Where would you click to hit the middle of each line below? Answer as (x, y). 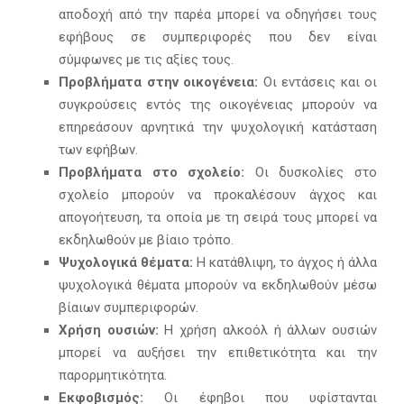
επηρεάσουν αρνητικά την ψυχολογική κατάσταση (218, 128)
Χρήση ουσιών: (109, 331)
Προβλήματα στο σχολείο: (157, 173)
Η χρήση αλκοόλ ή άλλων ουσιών (268, 331)
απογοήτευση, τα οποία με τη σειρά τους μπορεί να (218, 218)
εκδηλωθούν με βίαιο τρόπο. (146, 240)
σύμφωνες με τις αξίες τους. (146, 60)
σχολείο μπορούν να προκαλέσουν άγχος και (218, 195)
